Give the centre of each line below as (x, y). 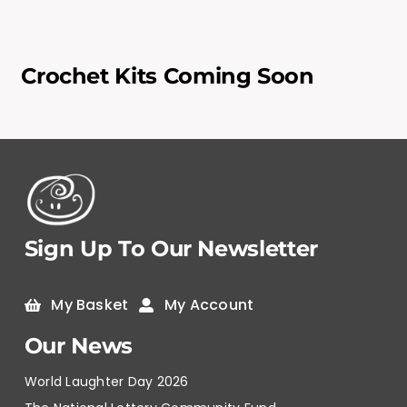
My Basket (90, 305)
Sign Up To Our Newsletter (171, 248)
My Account (209, 305)
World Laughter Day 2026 (106, 382)
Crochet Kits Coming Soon (168, 75)
